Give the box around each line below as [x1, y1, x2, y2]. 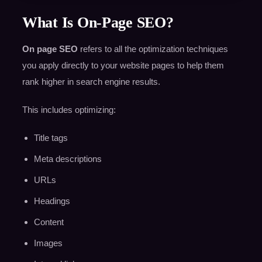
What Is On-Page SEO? [22, 13, 174, 31]
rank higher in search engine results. [22, 76, 160, 87]
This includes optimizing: [22, 104, 116, 115]
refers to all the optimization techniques [77, 43, 228, 54]
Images [33, 237, 63, 248]
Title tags [33, 132, 68, 143]
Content [33, 216, 64, 227]
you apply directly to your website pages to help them [22, 60, 224, 70]
